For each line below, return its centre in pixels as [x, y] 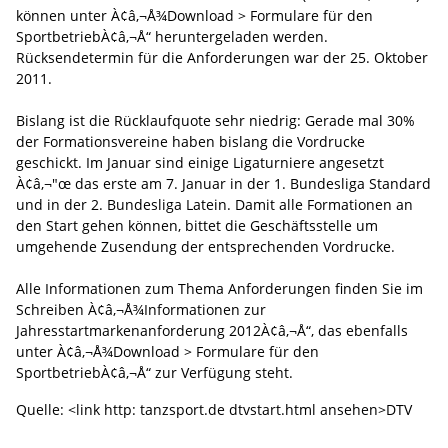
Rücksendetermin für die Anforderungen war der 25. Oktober [222, 57]
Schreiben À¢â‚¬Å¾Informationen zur [141, 309]
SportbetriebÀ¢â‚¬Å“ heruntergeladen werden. [172, 36]
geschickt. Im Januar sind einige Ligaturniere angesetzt [200, 162]
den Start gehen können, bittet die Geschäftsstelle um [197, 225]
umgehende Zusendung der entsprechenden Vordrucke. [205, 246]
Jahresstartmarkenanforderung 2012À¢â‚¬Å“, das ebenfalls [212, 330]
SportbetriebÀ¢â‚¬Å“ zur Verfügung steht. [154, 372]
